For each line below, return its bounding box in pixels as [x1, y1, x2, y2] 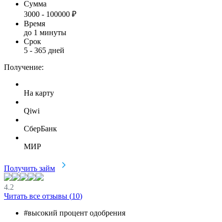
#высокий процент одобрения [24, 208, 125, 217]
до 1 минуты [24, 28, 66, 37]
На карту [24, 88, 54, 97]
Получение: [4, 62, 44, 71]
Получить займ [4, 164, 55, 172]
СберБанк [24, 124, 57, 133]
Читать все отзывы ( [4, 191, 72, 200]
